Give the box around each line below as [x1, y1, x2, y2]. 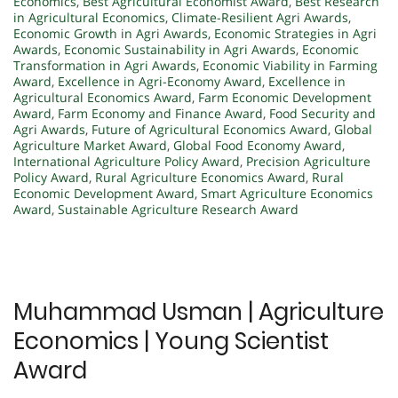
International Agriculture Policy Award [13, 152, 240, 170]
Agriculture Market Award [13, 136, 167, 154]
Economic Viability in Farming [203, 56, 378, 74]
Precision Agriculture [246, 152, 370, 170]
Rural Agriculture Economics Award [95, 168, 306, 186]
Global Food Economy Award [173, 136, 342, 154]
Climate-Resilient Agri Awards [171, 8, 348, 26]
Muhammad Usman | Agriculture [13, 295, 384, 328]
